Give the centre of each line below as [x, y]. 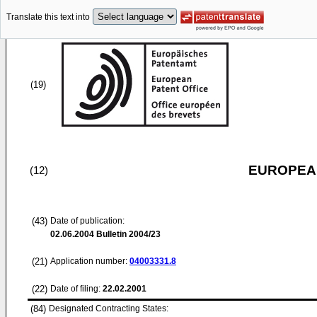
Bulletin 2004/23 [127, 234]
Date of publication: [87, 221]
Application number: [90, 261]
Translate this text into [48, 17]
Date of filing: [75, 289]
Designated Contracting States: [109, 309]
